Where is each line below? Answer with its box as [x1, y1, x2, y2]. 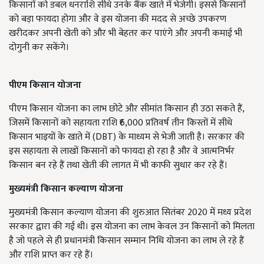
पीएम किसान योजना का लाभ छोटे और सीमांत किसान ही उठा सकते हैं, [9, 101, 244, 117]
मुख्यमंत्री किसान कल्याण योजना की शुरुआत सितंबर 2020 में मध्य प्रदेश [9, 204, 251, 221]
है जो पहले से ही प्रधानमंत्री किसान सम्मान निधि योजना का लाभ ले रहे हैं [9, 233, 244, 249]
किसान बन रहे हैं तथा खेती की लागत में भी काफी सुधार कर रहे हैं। [9, 157, 227, 174]
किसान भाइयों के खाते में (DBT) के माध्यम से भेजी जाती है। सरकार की [9, 129, 245, 146]
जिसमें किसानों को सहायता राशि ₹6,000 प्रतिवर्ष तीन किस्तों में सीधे [9, 115, 232, 131]
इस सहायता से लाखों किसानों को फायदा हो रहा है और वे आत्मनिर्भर [9, 143, 235, 160]
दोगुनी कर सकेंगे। [9, 39, 69, 56]
